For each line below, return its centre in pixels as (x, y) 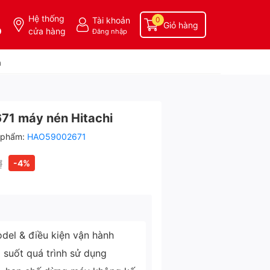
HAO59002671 (57, 137)
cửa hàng (47, 31)
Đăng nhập (110, 31)
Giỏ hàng (181, 25)
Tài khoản (111, 20)
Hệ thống (46, 18)
